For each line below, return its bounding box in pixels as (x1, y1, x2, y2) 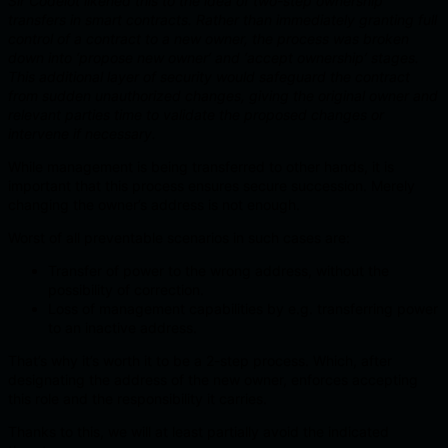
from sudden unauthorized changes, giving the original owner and (8, 87, 438, 105)
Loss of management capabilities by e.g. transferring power (48, 300, 438, 318)
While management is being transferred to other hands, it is (8, 158, 394, 176)
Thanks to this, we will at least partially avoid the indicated (8, 423, 389, 441)
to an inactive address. (48, 319, 197, 337)
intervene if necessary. (8, 125, 156, 143)
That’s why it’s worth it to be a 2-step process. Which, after (8, 352, 392, 370)
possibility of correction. (48, 281, 204, 299)
